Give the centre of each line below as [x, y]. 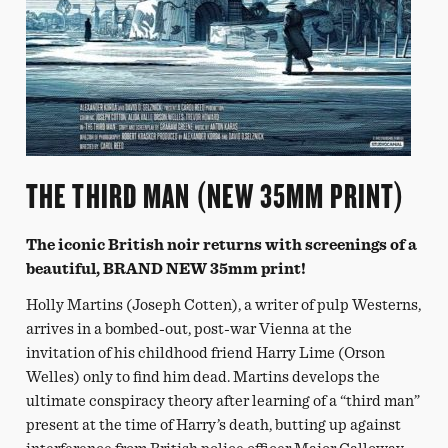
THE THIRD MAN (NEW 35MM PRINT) [216, 196]
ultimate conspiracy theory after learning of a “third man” [223, 400]
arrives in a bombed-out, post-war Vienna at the [189, 328]
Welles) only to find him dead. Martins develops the [203, 376]
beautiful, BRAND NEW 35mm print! [166, 268]
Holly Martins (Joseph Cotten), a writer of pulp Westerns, [224, 304]
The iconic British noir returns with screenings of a [222, 244]
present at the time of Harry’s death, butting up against [214, 424]
